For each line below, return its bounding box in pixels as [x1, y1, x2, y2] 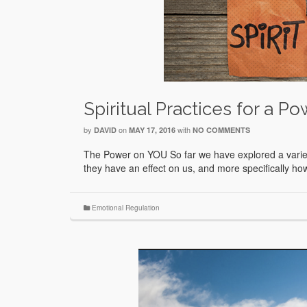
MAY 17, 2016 [129, 125, 175, 136]
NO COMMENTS [193, 125, 250, 136]
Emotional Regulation [92, 203, 160, 213]
